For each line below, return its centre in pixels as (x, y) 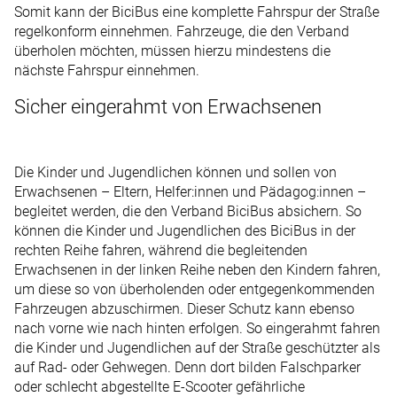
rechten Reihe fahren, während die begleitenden (161, 250)
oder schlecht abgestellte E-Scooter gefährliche (160, 386)
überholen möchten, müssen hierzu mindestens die (172, 51)
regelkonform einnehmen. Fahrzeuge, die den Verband (182, 32)
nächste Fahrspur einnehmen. (107, 71)
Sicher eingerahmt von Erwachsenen (168, 106)
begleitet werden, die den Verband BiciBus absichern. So (188, 211)
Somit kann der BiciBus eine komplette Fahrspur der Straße (197, 12)
